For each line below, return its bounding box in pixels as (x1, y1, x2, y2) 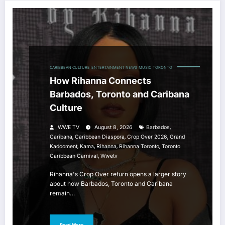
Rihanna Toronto (119, 143, 159, 150)
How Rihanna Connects (50, 75, 151, 86)
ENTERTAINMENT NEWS (91, 65, 137, 70)
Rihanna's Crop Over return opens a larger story (50, 170, 186, 178)
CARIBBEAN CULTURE (50, 65, 90, 70)
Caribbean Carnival (50, 153, 98, 160)
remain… (50, 189, 75, 197)
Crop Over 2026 (127, 134, 167, 141)
